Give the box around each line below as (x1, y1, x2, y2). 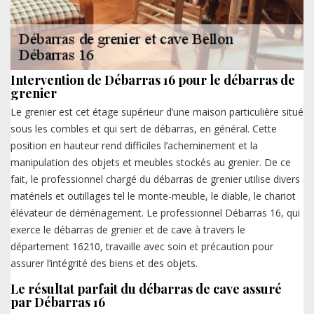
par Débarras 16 (11, 294, 105, 311)
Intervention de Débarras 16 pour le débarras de (11, 71, 295, 89)
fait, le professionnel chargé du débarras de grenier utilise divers (11, 172, 300, 186)
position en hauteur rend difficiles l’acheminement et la (11, 139, 258, 153)
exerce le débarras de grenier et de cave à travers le (11, 223, 245, 237)
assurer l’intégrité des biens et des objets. (11, 257, 198, 271)
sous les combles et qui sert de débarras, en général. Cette (11, 122, 277, 136)
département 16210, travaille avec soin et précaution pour (11, 240, 273, 254)
